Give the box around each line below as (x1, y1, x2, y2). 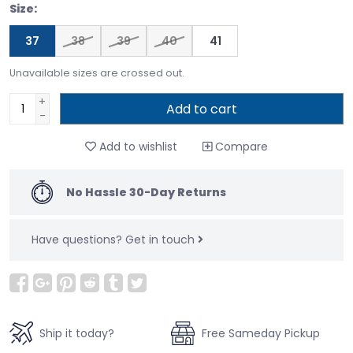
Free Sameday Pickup (201, 325, 320, 341)
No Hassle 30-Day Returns (66, 184, 226, 200)
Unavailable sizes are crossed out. (9, 65, 184, 80)
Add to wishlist (96, 139, 177, 155)
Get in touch (125, 232, 198, 248)
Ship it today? (39, 325, 114, 341)
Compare (212, 139, 268, 155)
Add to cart (165, 100, 237, 119)
